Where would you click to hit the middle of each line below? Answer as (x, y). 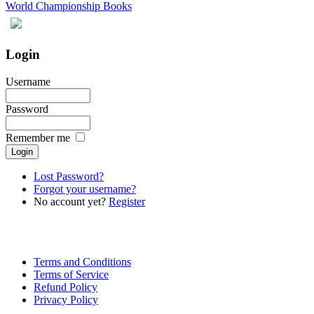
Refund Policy (66, 287)
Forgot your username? (85, 189)
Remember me (38, 137)
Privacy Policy (66, 299)
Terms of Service (71, 274)
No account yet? (71, 201)
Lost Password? (69, 176)
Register (127, 201)
